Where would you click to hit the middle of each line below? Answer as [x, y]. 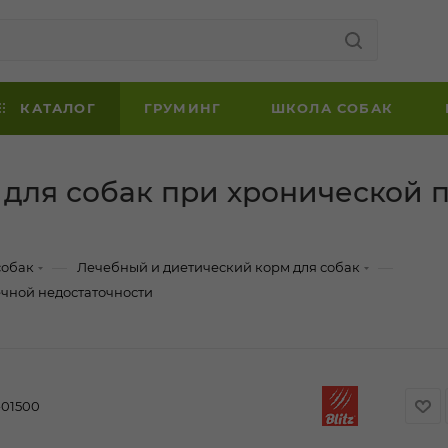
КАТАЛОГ [55, 108]
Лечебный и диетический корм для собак [218, 267]
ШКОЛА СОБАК [332, 108]
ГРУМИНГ [182, 108]
